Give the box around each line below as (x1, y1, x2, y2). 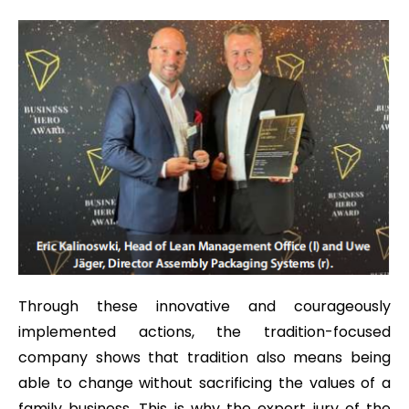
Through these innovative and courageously (18, 295, 391, 317)
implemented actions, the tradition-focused (18, 320, 391, 342)
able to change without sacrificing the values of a (18, 372, 391, 393)
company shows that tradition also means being (18, 346, 391, 368)
